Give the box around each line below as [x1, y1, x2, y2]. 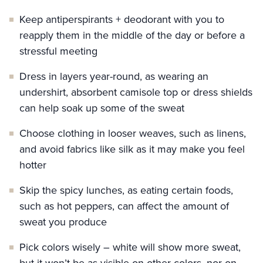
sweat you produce [19, 214, 107, 230]
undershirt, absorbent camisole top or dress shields [19, 85, 252, 100]
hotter [19, 157, 46, 173]
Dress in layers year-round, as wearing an [19, 69, 208, 84]
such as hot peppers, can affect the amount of [19, 198, 229, 214]
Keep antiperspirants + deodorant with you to [19, 12, 224, 27]
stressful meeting [19, 43, 97, 59]
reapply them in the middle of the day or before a [19, 28, 245, 43]
